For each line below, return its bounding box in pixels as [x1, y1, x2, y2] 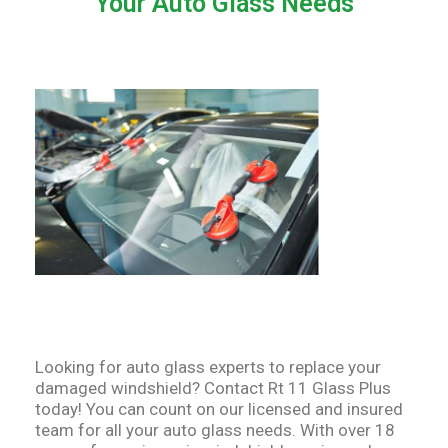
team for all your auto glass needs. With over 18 [35, 420, 395, 441]
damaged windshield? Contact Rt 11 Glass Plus [35, 378, 391, 399]
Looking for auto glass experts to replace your [35, 357, 381, 378]
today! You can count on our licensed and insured [35, 399, 403, 420]
